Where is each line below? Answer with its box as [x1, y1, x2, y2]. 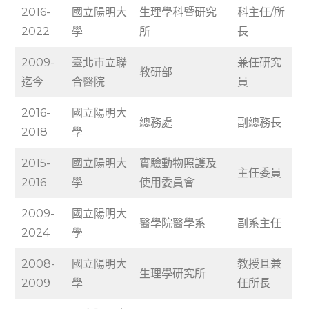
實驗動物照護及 [139, 156, 217, 170]
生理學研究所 [139, 266, 206, 280]
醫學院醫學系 [139, 216, 206, 230]
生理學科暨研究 [139, 5, 217, 19]
